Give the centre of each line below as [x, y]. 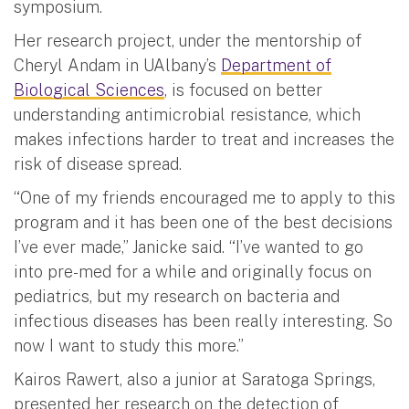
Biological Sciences [89, 89]
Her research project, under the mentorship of [188, 40]
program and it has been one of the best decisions [203, 222]
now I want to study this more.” [129, 345]
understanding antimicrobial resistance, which [187, 114]
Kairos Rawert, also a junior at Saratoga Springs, [194, 379]
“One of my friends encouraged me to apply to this [204, 197]
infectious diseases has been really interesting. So [203, 320]
